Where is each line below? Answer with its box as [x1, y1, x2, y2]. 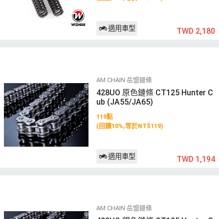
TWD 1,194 [176, 154, 215, 164]
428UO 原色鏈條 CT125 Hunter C [96, 88, 213, 97]
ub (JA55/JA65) [96, 97, 153, 107]
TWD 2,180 [176, 26, 215, 36]
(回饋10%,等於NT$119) [96, 122, 163, 130]
